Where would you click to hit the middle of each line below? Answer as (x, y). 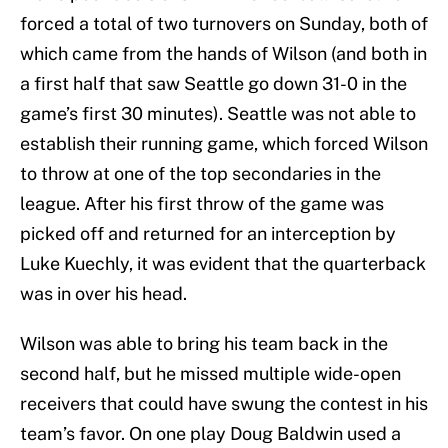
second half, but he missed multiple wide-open (210, 374)
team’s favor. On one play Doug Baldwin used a (210, 434)
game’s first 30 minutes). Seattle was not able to (218, 114)
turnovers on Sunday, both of (310, 24)
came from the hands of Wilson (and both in (249, 54)
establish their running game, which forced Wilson (224, 144)
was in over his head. (103, 294)
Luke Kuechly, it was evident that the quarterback (223, 264)
